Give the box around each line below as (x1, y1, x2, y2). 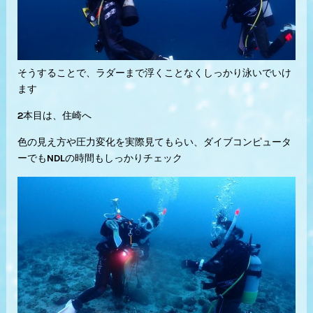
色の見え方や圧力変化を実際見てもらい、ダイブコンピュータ (17, 136, 291, 148)
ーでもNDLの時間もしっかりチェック (17, 152, 182, 164)
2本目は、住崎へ (17, 109, 92, 122)
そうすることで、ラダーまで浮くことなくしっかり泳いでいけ (17, 66, 291, 79)
